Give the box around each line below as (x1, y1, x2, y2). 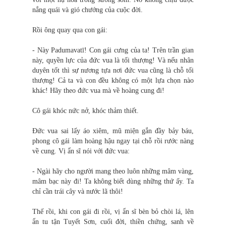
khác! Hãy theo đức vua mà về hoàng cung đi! (32, 87, 164, 95)
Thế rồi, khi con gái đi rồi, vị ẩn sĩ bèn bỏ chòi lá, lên (32, 208, 194, 216)
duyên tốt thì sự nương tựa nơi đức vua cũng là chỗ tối (32, 67, 194, 75)
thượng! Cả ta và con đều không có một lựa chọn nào (32, 77, 194, 85)
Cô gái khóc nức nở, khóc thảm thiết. (32, 107, 139, 115)
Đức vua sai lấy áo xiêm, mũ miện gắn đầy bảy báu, (32, 127, 194, 135)
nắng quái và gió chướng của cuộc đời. (32, 6, 143, 14)
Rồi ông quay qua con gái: (32, 26, 107, 34)
